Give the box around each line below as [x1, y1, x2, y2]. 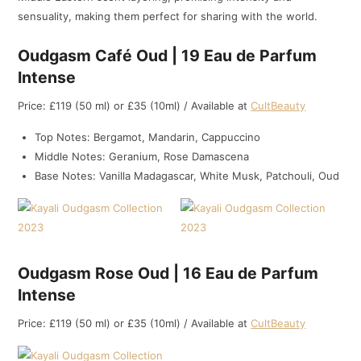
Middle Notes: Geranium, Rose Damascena [35, 149, 250, 163]
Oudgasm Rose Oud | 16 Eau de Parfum [18, 263, 319, 283]
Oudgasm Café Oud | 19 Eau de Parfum [18, 45, 317, 65]
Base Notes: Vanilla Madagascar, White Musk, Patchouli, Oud [35, 168, 340, 182]
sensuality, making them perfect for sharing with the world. [18, 10, 318, 23]
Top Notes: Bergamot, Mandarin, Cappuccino [35, 130, 261, 143]
